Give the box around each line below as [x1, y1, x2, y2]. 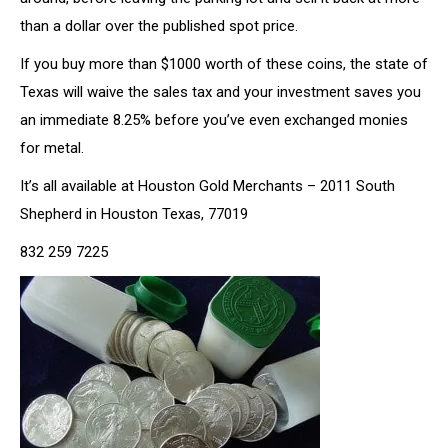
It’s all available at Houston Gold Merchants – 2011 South [20, 177, 395, 195]
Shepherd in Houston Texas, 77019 [20, 205, 248, 223]
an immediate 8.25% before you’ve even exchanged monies [20, 111, 408, 129]
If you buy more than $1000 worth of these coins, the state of [20, 55, 428, 73]
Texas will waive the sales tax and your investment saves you [20, 83, 421, 101]
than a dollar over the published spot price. [20, 17, 298, 35]
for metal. [20, 139, 84, 157]
